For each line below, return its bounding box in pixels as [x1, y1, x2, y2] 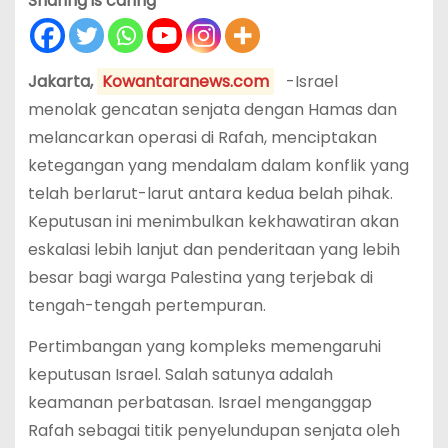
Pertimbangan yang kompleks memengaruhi [27, 334, 381, 358]
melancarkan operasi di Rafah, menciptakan [27, 125, 377, 149]
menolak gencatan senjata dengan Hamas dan [27, 97, 397, 121]
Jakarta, [27, 69, 97, 93]
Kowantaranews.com [101, 69, 269, 93]
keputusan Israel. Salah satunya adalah [27, 362, 333, 386]
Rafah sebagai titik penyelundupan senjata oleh [27, 418, 400, 442]
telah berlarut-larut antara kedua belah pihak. [27, 181, 393, 205]
